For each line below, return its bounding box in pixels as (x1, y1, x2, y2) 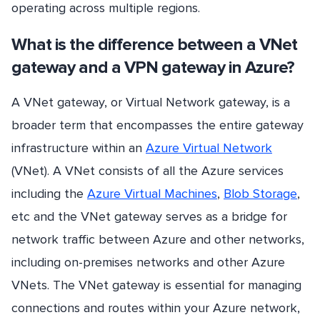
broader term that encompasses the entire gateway (11, 116, 304, 133)
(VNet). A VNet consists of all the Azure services (11, 162, 284, 179)
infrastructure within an (11, 139, 146, 156)
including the (11, 185, 87, 201)
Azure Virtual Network (146, 139, 272, 156)
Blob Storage (224, 185, 297, 201)
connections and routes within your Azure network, (11, 299, 300, 316)
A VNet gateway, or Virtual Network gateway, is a (11, 94, 290, 110)
